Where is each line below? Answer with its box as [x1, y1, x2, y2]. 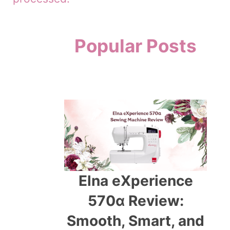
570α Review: [87, 192, 184, 210]
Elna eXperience [78, 172, 193, 190]
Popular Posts [74, 35, 197, 57]
